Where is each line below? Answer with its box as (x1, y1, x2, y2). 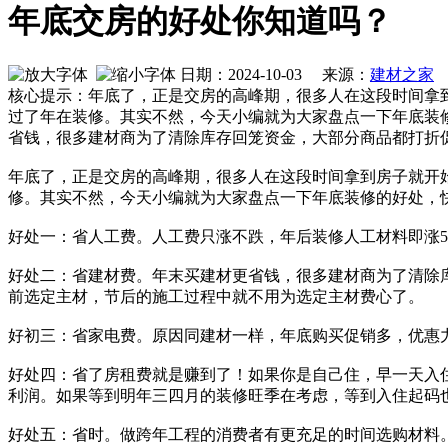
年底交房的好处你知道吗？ (8, 2, 392, 39)
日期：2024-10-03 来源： (176, 66, 370, 84)
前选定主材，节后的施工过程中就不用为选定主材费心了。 (8, 288, 424, 306)
